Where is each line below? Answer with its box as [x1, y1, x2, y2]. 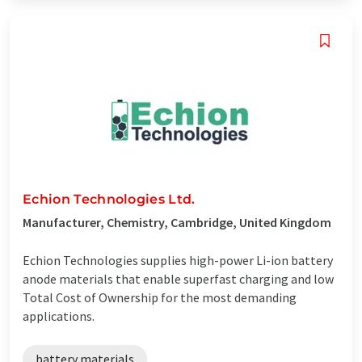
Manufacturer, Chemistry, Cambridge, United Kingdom [23, 213, 331, 230]
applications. [23, 307, 95, 324]
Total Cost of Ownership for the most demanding [23, 288, 297, 305]
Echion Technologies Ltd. [23, 191, 196, 207]
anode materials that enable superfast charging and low [23, 270, 334, 287]
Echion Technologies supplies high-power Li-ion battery [23, 251, 333, 268]
